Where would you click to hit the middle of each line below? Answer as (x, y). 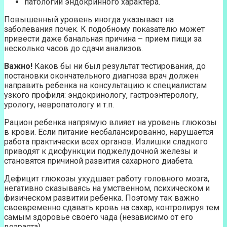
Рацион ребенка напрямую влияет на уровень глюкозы (110, 122)
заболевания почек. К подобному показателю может (104, 29)
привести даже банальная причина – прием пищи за (103, 39)
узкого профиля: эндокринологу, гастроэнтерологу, (101, 95)
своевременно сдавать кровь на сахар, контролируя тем (112, 207)
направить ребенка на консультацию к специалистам (105, 85)
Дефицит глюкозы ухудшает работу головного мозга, (107, 178)
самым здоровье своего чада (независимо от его (99, 217)
